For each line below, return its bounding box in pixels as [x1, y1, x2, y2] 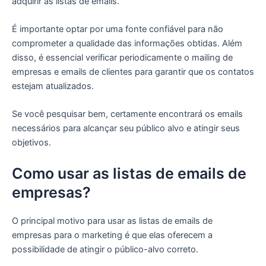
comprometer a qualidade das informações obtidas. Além [12, 38, 242, 49]
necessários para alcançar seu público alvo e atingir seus [12, 123, 240, 134]
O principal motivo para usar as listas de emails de [12, 215, 213, 226]
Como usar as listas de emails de [12, 164, 246, 182]
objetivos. [12, 137, 51, 148]
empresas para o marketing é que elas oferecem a [12, 229, 213, 240]
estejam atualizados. [12, 81, 94, 92]
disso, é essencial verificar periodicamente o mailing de [12, 52, 233, 64]
